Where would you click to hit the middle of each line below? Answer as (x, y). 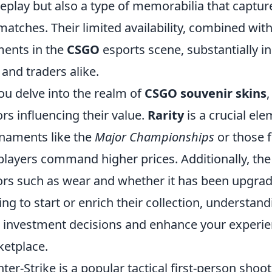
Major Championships (155, 137)
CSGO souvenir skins (206, 93)
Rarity (166, 115)
